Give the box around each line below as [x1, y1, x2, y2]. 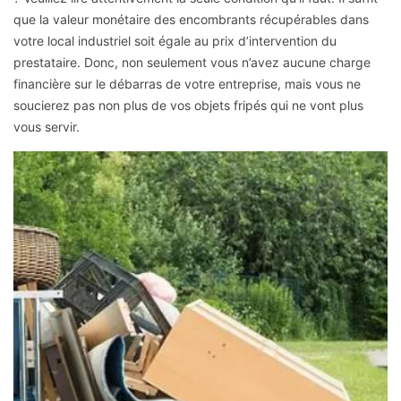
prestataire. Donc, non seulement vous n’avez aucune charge [13, 54, 371, 70]
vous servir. [13, 118, 80, 134]
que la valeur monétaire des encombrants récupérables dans [13, 11, 369, 27]
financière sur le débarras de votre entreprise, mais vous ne [13, 75, 361, 91]
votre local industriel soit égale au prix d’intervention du [13, 32, 337, 48]
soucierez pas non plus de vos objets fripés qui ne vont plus [13, 97, 363, 113]
